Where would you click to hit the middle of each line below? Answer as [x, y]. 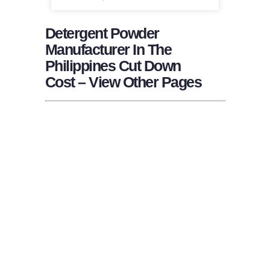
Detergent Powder [102, 33]
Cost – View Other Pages [123, 82]
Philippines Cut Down [113, 65]
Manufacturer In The [108, 49]
